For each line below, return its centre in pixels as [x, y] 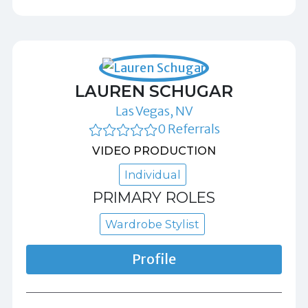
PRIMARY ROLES [154, 197]
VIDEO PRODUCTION [154, 151]
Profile [154, 260]
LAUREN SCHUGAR [154, 91]
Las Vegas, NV [154, 111]
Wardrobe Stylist [152, 224]
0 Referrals [188, 129]
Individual [152, 174]
